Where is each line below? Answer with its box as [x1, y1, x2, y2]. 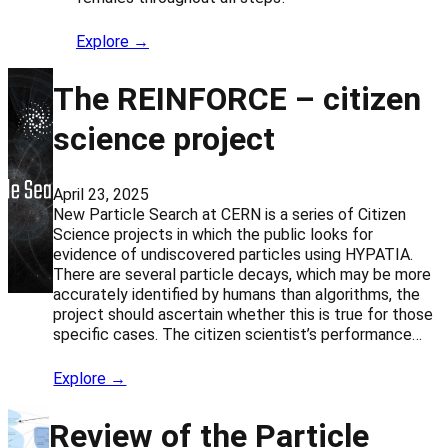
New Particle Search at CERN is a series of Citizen [53, 205, 407, 225]
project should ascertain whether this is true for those [53, 305, 434, 325]
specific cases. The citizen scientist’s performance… [53, 325, 423, 345]
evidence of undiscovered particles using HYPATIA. [53, 245, 414, 265]
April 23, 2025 [53, 185, 150, 205]
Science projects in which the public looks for [53, 225, 374, 245]
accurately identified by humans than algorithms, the [53, 285, 421, 305]
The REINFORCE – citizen [53, 79, 422, 118]
